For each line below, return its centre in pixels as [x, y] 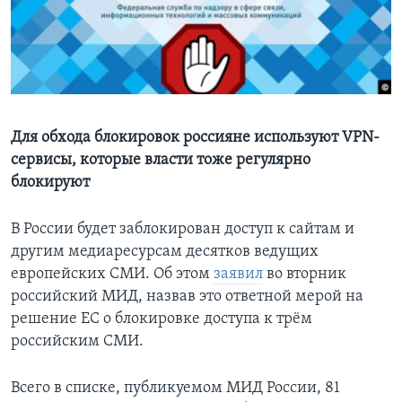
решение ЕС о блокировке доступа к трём [162, 319]
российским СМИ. [77, 342]
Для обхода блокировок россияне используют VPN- [195, 138]
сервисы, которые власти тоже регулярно [161, 161]
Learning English [69, 32]
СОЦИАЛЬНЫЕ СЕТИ [69, 79]
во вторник [305, 275]
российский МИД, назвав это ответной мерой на [187, 297]
